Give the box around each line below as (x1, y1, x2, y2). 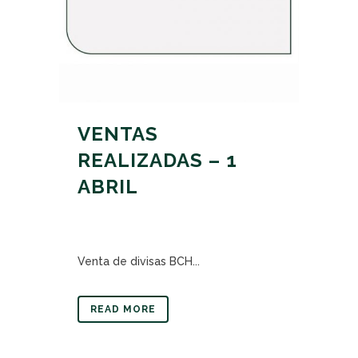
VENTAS (78, 121, 158, 145)
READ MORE (90, 303, 156, 315)
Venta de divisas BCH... (78, 254, 200, 268)
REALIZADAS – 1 (78, 148, 237, 172)
